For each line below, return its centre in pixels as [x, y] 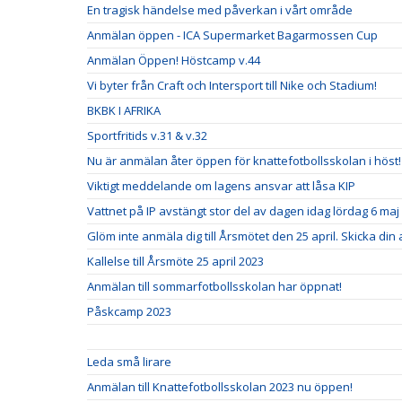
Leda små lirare [129, 361]
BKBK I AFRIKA [124, 110]
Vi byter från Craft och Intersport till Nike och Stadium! [232, 85]
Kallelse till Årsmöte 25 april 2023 [175, 261]
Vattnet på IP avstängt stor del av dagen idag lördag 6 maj [243, 210]
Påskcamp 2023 [129, 311]
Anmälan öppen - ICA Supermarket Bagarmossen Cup [232, 35]
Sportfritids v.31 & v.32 [147, 135]
